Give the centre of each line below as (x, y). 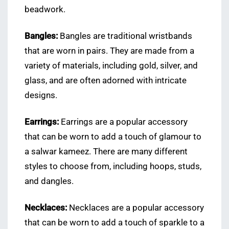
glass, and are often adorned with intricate (106, 81)
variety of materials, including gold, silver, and (111, 66)
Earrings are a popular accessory (123, 122)
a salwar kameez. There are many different (106, 152)
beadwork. (45, 10)
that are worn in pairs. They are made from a (109, 51)
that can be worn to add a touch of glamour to (113, 137)
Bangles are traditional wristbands (125, 36)
